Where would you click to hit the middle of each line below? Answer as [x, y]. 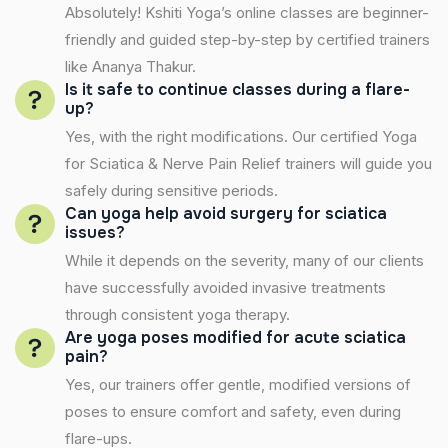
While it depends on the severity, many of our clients [244, 260]
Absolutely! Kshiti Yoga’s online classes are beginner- [247, 12]
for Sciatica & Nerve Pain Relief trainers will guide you [248, 163]
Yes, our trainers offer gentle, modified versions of [238, 384]
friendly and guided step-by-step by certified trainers [247, 39]
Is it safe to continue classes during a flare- [237, 89]
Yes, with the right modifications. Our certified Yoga [241, 136]
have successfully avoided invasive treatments [225, 287]
